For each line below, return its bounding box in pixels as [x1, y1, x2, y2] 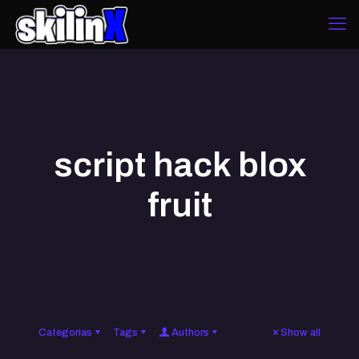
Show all [280, 327, 321, 338]
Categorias [38, 327, 92, 338]
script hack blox [53, 146, 306, 184]
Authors [171, 327, 209, 338]
